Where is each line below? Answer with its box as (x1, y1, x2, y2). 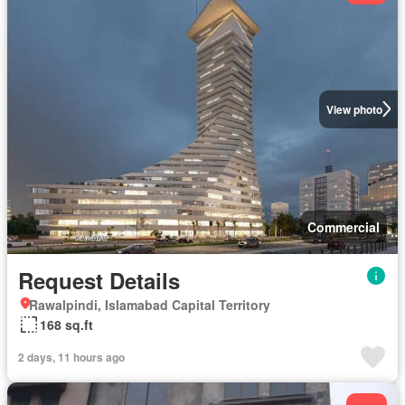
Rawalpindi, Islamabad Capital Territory (29, 296, 270, 314)
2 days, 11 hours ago (18, 349, 125, 365)
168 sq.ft (40, 316, 93, 334)
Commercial (307, 218, 380, 236)
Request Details (18, 265, 180, 296)
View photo (325, 100, 382, 118)
